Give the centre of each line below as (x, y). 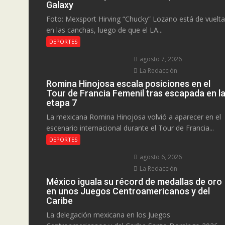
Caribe (60, 200)
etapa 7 (62, 102)
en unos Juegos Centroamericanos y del (128, 191)
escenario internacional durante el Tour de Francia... (130, 128)
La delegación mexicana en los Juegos (108, 214)
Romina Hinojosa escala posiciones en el (128, 83)
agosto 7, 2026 (160, 59)
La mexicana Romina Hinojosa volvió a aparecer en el (134, 117)
